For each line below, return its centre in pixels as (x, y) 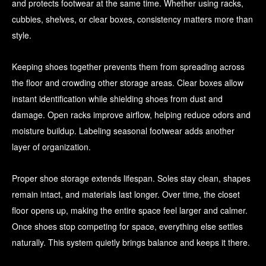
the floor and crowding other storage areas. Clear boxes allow (128, 83)
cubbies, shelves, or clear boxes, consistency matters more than (132, 19)
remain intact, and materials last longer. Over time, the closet (126, 194)
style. (22, 35)
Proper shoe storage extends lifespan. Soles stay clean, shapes (131, 178)
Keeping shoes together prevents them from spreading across (128, 67)
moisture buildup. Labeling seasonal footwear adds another (123, 131)
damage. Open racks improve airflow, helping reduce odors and (131, 115)
